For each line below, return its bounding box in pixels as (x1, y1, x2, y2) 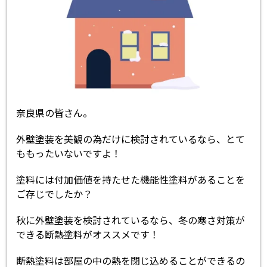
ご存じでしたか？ (16, 186, 93, 201)
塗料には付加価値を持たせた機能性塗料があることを (16, 172, 246, 187)
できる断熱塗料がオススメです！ (16, 226, 160, 241)
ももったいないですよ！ (16, 145, 122, 160)
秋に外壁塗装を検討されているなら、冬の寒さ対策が (16, 212, 246, 227)
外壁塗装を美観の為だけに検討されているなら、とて (16, 131, 246, 146)
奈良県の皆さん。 (16, 105, 93, 120)
